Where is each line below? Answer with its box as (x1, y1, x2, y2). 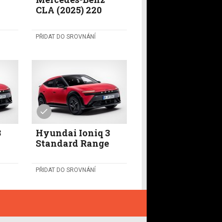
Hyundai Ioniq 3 (35, 126, 110, 139)
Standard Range (35, 137, 109, 149)
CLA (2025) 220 (35, 4, 102, 16)
